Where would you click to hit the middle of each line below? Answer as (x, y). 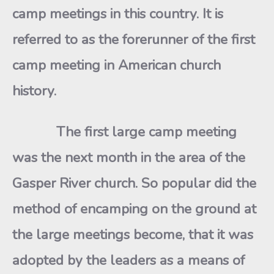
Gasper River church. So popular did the (134, 183)
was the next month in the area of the (129, 157)
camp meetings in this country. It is (118, 14)
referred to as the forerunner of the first (134, 39)
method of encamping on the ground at (134, 209)
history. (34, 91)
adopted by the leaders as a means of (128, 260)
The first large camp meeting (124, 132)
